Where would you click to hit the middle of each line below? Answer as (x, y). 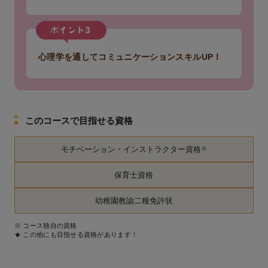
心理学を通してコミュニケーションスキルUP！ (130, 57)
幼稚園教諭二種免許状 (134, 201)
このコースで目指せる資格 (79, 121)
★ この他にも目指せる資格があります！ (76, 235)
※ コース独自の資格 (45, 226)
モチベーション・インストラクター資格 (131, 150)
